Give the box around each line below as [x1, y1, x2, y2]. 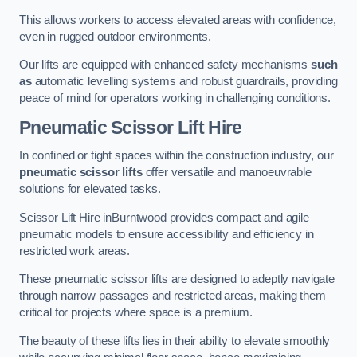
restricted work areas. [19, 244, 130, 257]
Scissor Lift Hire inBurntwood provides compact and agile [19, 210, 309, 224]
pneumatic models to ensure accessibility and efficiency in [19, 227, 314, 241]
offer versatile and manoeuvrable [142, 166, 312, 179]
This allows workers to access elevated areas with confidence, [19, 13, 337, 26]
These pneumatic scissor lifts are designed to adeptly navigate [19, 273, 335, 286]
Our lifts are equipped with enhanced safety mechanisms [19, 58, 312, 72]
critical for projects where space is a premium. [19, 306, 253, 320]
